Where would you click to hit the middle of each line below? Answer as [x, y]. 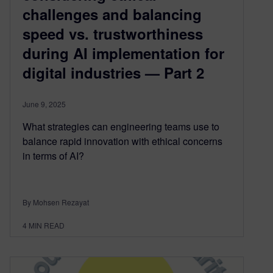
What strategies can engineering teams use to [121, 126]
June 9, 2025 [44, 104]
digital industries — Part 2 [113, 72]
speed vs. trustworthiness [113, 33]
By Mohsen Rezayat [56, 202]
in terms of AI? [53, 155]
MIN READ [47, 225]
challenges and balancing [112, 14]
